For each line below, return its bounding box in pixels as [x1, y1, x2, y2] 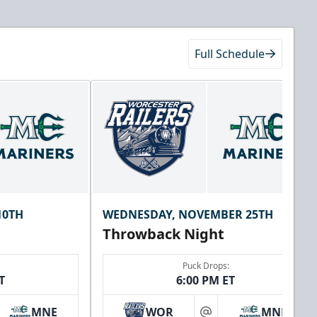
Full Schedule [195, 45, 265, 62]
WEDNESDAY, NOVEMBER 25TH [103, 207, 273, 223]
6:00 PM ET [176, 272, 235, 289]
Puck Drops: [182, 260, 229, 272]
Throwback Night [103, 224, 224, 244]
